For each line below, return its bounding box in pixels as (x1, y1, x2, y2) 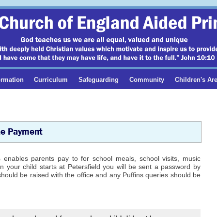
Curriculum (34, 76, 68, 83)
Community (129, 76, 165, 83)
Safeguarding (78, 76, 119, 83)
